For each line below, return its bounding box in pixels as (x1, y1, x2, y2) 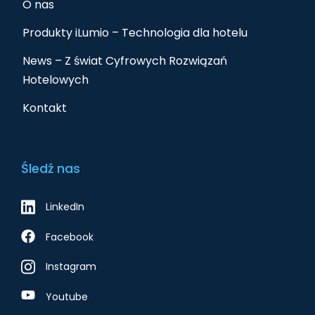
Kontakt (22, 99, 67, 116)
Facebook (46, 229, 94, 244)
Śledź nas (21, 159, 80, 177)
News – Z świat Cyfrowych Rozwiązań (22, 52, 227, 69)
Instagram (46, 259, 96, 274)
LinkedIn (46, 200, 84, 214)
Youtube (46, 289, 88, 304)
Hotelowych (22, 71, 89, 88)
